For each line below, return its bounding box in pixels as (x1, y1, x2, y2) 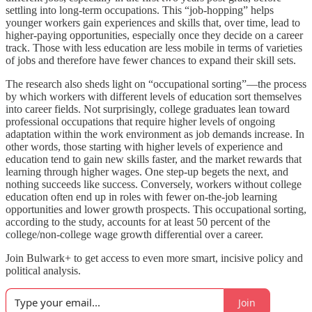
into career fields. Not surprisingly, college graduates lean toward (6, 103, 290, 115)
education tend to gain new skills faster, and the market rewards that (6, 153, 302, 165)
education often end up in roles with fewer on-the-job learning (6, 191, 277, 203)
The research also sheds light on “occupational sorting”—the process (6, 78, 306, 90)
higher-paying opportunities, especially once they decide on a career (6, 29, 303, 41)
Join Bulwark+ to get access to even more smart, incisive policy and (6, 252, 303, 264)
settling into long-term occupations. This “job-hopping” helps (6, 4, 274, 16)
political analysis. (6, 265, 81, 276)
